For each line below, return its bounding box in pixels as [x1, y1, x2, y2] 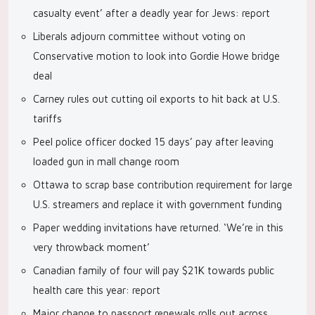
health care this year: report [33, 284, 160, 296]
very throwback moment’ [33, 241, 150, 253]
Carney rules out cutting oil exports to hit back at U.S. [33, 93, 280, 105]
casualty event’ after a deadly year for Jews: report [33, 7, 270, 19]
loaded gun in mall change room [33, 155, 179, 167]
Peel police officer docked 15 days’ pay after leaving [33, 136, 274, 148]
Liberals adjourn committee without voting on [33, 30, 245, 42]
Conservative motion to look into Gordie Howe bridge [33, 50, 280, 62]
